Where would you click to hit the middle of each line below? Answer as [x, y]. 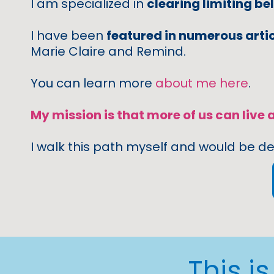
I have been [68, 35]
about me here [202, 83]
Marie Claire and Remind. [108, 51]
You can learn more [93, 83]
